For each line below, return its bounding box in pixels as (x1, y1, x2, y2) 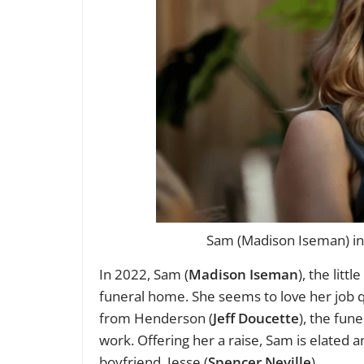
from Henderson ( (99, 309, 213, 328)
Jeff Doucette (213, 309, 299, 328)
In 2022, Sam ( (99, 265, 188, 284)
